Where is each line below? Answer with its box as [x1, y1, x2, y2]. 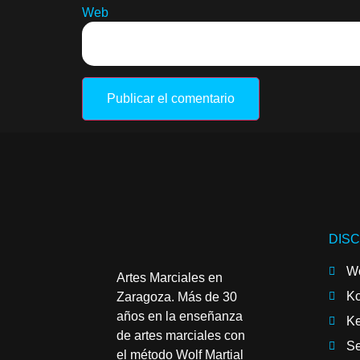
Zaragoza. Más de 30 [117, 289, 237, 304]
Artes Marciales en [117, 270, 223, 284]
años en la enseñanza [117, 309, 243, 323]
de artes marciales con [117, 328, 245, 342]
